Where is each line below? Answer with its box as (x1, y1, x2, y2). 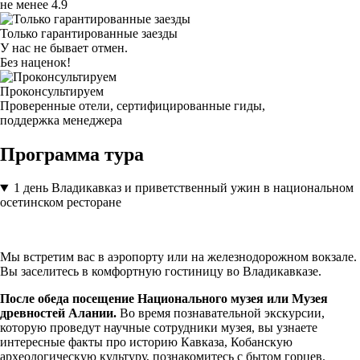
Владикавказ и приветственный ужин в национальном (51, 181, 354, 195)
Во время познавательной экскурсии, (117, 306, 325, 321)
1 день (13, 181, 48, 195)
